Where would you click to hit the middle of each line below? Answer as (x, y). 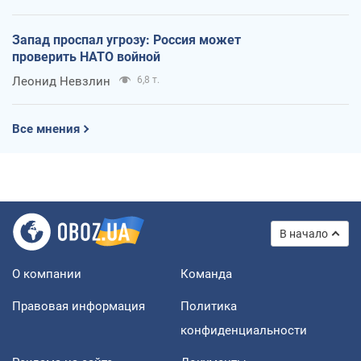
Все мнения (46, 129)
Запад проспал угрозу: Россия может (127, 39)
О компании (47, 274)
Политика (209, 306)
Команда (206, 274)
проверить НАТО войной (86, 56)
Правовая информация (79, 306)
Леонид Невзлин (61, 81)
